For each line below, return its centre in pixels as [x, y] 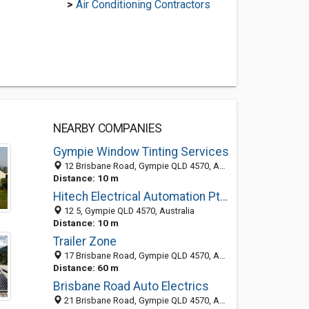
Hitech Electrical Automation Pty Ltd [223, 197]
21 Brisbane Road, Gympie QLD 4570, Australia [140, 300]
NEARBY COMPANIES [107, 128]
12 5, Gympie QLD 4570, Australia [128, 211]
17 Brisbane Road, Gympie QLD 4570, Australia [140, 256]
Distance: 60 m [86, 268]
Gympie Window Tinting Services [141, 152]
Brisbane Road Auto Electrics [131, 286]
